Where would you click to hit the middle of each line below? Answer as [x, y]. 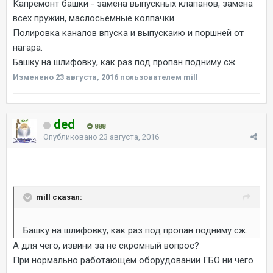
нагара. [28, 47]
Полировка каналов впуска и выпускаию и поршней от [128, 33]
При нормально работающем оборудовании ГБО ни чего [133, 260]
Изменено [34, 77]
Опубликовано [71, 136]
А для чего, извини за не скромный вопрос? [106, 245]
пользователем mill [158, 77]
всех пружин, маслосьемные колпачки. [94, 18]
